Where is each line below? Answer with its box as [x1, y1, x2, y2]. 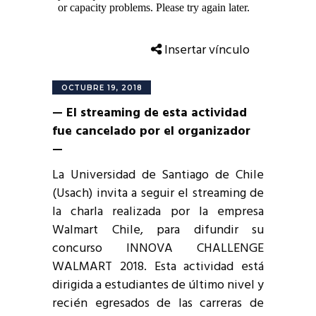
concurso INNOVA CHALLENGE [52, 238, 264, 259]
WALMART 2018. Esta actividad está [52, 257, 264, 277]
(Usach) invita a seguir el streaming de [52, 183, 264, 204]
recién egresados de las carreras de [52, 293, 264, 314]
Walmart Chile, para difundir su [52, 220, 264, 241]
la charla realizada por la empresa [52, 202, 264, 222]
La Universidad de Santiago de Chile [52, 165, 264, 186]
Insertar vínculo [162, 40, 250, 61]
